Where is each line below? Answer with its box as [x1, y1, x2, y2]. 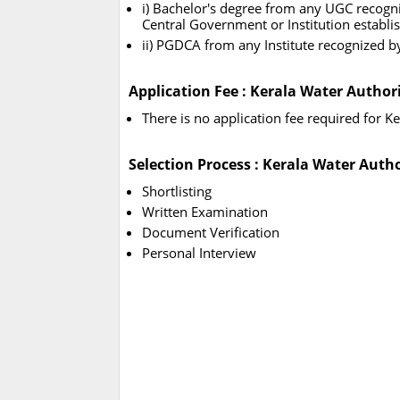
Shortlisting [142, 182, 212, 201]
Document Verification [142, 223, 279, 242]
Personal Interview [142, 244, 256, 262]
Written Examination [142, 203, 268, 221]
